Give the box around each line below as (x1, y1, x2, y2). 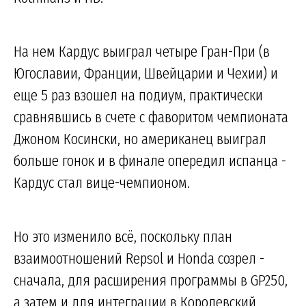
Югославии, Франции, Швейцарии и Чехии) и (14, 63, 278, 83)
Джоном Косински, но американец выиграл (14, 128, 266, 148)
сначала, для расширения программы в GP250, (14, 270, 288, 290)
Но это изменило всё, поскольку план (14, 226, 232, 246)
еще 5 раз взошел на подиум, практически (14, 85, 263, 105)
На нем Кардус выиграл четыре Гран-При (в (14, 41, 270, 61)
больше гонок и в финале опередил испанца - (14, 150, 286, 170)
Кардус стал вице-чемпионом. (14, 172, 190, 192)
